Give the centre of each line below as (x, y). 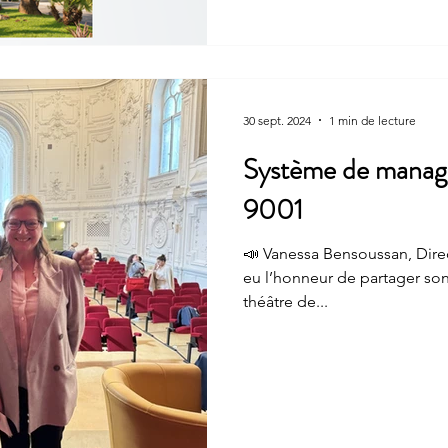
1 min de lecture (372, 120)
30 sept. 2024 (277, 120)
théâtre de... (285, 301)
